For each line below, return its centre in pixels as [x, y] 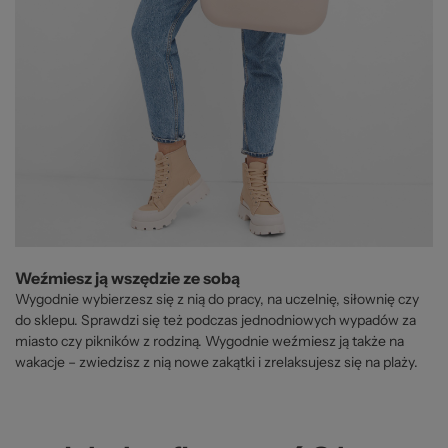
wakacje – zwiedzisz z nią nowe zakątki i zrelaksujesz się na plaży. [216, 361]
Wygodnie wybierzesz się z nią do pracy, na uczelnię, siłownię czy [217, 298]
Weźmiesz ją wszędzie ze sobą [127, 277]
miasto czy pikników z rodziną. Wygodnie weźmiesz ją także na [209, 340]
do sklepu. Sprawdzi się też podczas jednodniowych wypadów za [215, 319]
